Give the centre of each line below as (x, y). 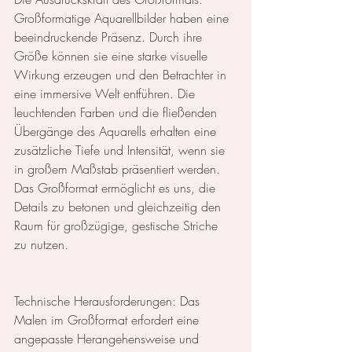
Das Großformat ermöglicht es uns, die (117, 188)
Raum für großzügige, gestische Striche (118, 226)
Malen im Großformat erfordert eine (108, 320)
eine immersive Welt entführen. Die (106, 94)
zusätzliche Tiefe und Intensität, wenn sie (121, 150)
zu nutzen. (41, 245)
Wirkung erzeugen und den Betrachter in (122, 75)
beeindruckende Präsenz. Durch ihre (110, 37)
